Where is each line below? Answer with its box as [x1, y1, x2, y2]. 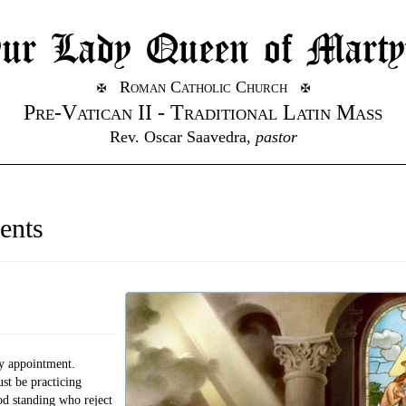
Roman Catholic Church [105, 78, 301, 96]
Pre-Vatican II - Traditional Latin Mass [24, 101, 382, 124]
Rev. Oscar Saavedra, [109, 128, 256, 146]
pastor [255, 128, 297, 146]
